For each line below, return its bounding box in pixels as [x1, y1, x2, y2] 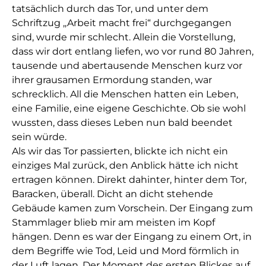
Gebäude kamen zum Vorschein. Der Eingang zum [12, 202, 253, 214]
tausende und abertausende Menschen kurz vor [12, 60, 242, 72]
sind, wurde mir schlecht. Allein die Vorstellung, [12, 31, 235, 43]
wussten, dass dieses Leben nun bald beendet [12, 117, 233, 129]
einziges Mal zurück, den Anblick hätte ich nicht [12, 160, 239, 172]
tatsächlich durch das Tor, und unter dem [12, 3, 208, 15]
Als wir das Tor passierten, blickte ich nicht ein [12, 145, 228, 157]
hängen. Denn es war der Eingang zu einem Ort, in [12, 231, 252, 243]
